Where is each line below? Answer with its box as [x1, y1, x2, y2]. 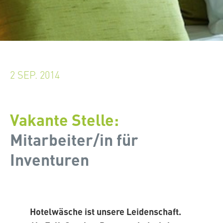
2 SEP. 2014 [10, 68, 60, 81]
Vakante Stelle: [10, 110, 119, 130]
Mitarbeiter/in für [10, 129, 138, 150]
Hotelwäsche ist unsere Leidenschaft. [30, 206, 181, 217]
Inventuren [10, 149, 89, 170]
